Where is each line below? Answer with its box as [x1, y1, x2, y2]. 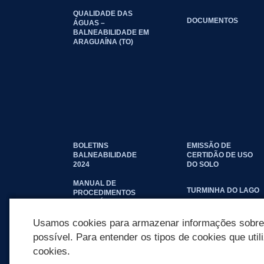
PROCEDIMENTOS [73, 189, 136, 197]
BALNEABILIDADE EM [73, 28, 149, 37]
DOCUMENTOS [187, 16, 239, 25]
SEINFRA [73, 207, 104, 216]
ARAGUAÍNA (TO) [73, 38, 133, 46]
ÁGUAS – [73, 19, 105, 27]
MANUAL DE [73, 179, 116, 187]
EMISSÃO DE [187, 141, 232, 150]
